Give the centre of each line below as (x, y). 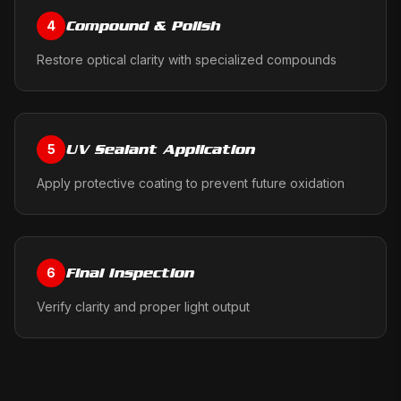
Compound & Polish (143, 26)
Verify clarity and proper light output (143, 307)
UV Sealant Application (160, 149)
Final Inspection (129, 273)
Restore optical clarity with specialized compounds (187, 60)
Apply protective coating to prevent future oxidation (191, 183)
